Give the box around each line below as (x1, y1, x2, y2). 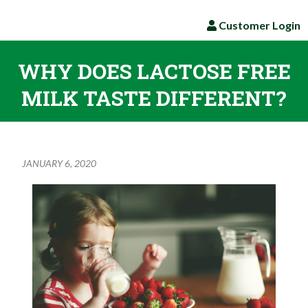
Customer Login (216, 19, 300, 32)
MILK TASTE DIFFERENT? (21, 85, 287, 111)
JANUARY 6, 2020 (22, 157, 97, 169)
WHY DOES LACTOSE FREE (17, 58, 291, 85)
